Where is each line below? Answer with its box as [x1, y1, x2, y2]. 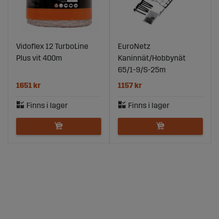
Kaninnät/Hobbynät [118, 53, 186, 63]
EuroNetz [118, 42, 150, 51]
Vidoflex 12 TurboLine [16, 42, 88, 51]
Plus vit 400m [16, 53, 62, 63]
